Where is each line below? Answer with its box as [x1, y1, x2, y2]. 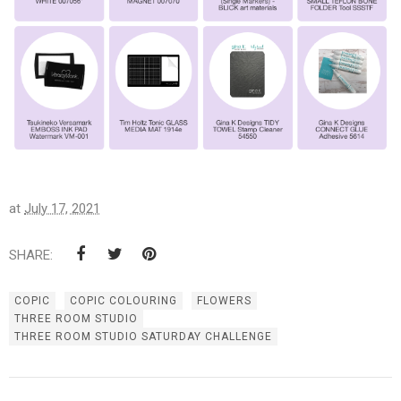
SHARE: [9, 247, 53, 264]
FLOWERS [197, 294, 252, 308]
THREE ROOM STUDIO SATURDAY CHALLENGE [14, 330, 272, 344]
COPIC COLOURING [70, 294, 177, 308]
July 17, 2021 [24, 200, 100, 218]
